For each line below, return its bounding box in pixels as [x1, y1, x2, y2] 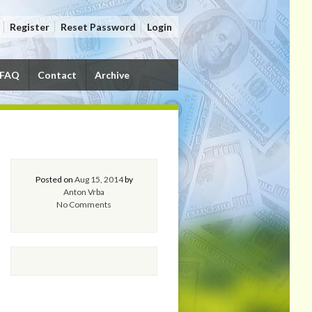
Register [10, 21, 49, 33]
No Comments [56, 199, 112, 210]
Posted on [35, 174, 75, 185]
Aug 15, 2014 [74, 174, 123, 185]
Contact [38, 69, 77, 81]
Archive [95, 69, 130, 81]
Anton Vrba [63, 187, 105, 197]
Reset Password [61, 21, 136, 33]
